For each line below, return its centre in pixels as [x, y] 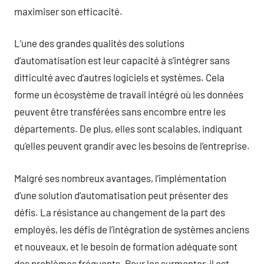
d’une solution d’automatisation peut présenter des [121, 195]
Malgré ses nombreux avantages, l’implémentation [120, 178]
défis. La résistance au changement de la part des [120, 212]
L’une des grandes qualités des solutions [99, 43]
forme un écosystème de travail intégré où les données [129, 94]
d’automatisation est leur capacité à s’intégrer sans [122, 60]
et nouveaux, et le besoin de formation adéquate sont [126, 246]
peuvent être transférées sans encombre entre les [120, 111]
